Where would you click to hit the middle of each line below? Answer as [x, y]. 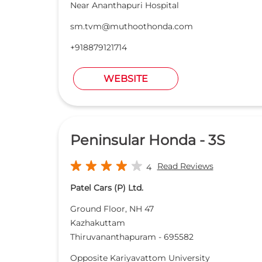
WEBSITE [125, 79]
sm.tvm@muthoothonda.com [131, 27]
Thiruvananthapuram [113, 237]
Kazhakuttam [97, 223]
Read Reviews [185, 166]
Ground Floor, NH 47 [112, 209]
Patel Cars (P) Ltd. [106, 188]
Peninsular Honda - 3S [147, 140]
